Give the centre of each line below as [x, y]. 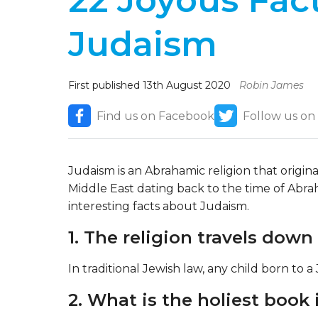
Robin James [272, 86]
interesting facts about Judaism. [159, 207]
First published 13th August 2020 [151, 86]
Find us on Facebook [155, 116]
